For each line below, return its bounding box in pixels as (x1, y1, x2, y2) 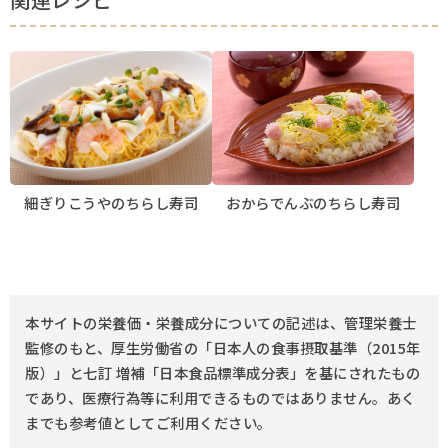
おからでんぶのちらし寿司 (226, 192, 400, 214)
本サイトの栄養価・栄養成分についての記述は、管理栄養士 (25, 312, 417, 334)
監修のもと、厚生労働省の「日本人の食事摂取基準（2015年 (25, 337, 421, 359)
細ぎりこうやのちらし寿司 (24, 192, 198, 214)
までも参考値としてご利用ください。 (25, 412, 272, 434)
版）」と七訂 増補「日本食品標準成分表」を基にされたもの (25, 362, 420, 384)
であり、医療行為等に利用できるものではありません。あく (25, 387, 416, 409)
